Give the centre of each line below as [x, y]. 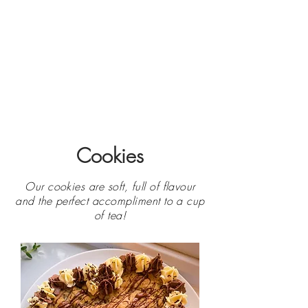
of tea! [110, 215]
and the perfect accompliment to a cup [110, 201]
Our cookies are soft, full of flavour [110, 186]
